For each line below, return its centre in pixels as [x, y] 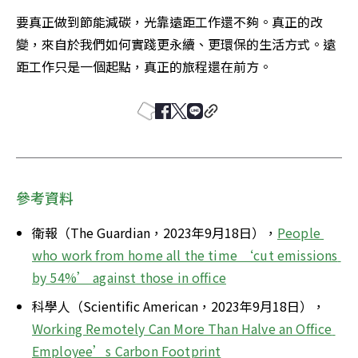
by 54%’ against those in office [129, 278]
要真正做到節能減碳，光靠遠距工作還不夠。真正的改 [169, 22]
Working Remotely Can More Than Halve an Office [182, 329]
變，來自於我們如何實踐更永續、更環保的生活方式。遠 [176, 44]
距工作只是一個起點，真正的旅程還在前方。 [144, 67]
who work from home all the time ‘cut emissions [185, 255]
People [299, 233]
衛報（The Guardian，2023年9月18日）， [155, 233]
